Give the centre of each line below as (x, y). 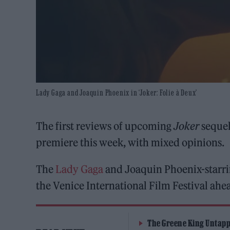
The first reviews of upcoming (105, 126)
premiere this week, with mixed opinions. (130, 142)
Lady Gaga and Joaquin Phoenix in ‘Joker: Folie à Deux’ (117, 92)
